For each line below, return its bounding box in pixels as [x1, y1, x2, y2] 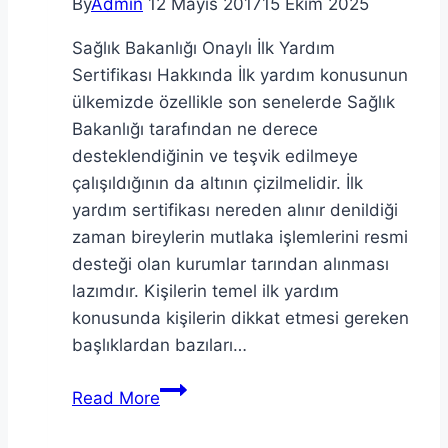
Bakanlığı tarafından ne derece [72, 118, 318, 139]
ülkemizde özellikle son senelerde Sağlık [72, 91, 395, 112]
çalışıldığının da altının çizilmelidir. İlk [72, 172, 363, 193]
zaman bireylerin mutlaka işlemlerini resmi [72, 226, 408, 247]
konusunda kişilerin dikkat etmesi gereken [72, 307, 409, 328]
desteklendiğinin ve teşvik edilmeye [72, 145, 358, 166]
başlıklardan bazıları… [72, 334, 247, 355]
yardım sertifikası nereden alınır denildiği [72, 199, 398, 220]
